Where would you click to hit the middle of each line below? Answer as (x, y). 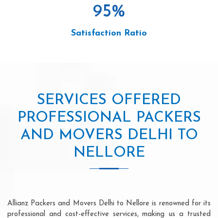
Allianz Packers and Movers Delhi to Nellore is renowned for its (109, 203)
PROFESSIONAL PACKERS (109, 118)
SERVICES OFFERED (109, 100)
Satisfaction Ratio (109, 33)
